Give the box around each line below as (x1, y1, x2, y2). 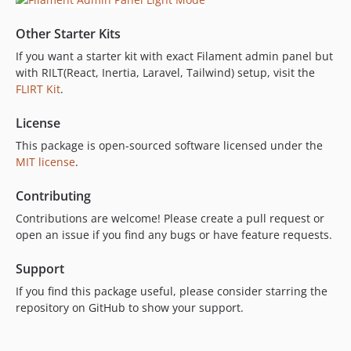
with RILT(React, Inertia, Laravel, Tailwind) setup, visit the (16, 65, 315, 81)
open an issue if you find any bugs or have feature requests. (16, 227, 332, 243)
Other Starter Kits (16, 25, 121, 43)
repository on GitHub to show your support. (16, 300, 244, 316)
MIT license (16, 154, 75, 170)
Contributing (16, 187, 91, 205)
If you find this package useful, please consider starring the (16, 284, 327, 299)
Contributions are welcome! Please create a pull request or (16, 211, 324, 226)
